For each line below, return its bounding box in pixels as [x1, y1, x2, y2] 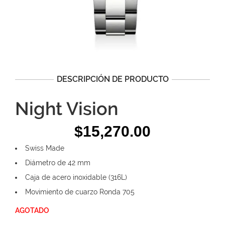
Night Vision [15, 98, 118, 119]
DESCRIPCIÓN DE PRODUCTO [56, 74, 169, 84]
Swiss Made [25, 144, 64, 152]
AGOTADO [15, 206, 49, 214]
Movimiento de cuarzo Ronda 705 [25, 188, 135, 196]
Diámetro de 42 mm [25, 159, 90, 167]
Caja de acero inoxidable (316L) [25, 173, 127, 181]
